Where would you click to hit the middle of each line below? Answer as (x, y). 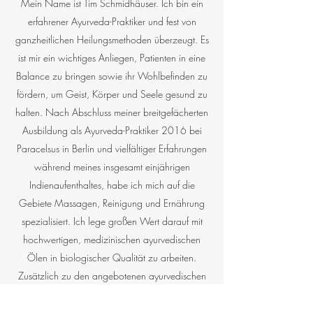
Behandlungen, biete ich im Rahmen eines (112, 294)
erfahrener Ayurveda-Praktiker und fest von (112, 21)
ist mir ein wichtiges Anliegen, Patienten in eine (112, 58)
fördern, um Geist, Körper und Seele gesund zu (112, 94)
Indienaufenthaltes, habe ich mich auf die (112, 185)
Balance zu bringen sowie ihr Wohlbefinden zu (112, 76)
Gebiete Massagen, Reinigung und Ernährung (112, 203)
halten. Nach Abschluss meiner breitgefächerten (112, 112)
